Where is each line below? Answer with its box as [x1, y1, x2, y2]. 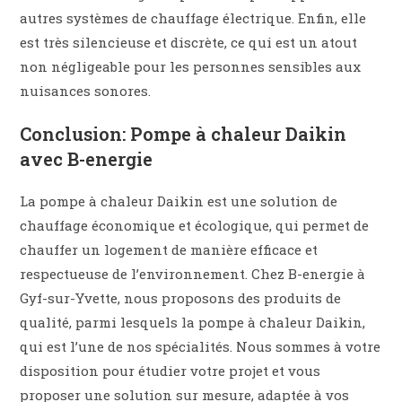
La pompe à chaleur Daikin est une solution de [20, 192, 338, 210]
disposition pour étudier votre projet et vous [20, 362, 321, 380]
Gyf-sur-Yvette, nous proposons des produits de [20, 289, 342, 307]
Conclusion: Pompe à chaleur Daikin [20, 122, 347, 145]
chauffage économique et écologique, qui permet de [20, 216, 370, 234]
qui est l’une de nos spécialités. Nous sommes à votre [20, 337, 381, 355]
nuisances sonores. [20, 82, 152, 100]
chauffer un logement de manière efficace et [20, 240, 319, 258]
